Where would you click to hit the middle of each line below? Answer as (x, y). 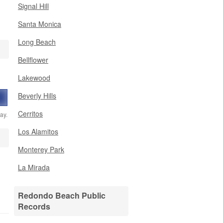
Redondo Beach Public (62, 195)
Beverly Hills (37, 96)
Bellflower (33, 60)
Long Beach (37, 42)
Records (34, 206)
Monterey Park (41, 149)
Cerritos (30, 113)
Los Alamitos (38, 131)
